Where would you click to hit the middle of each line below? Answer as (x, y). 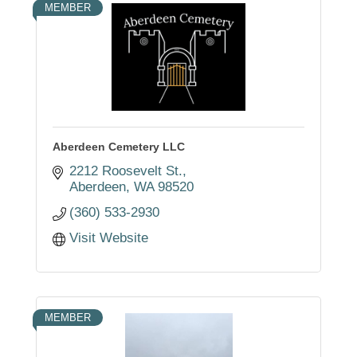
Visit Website (109, 237)
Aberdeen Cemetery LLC (118, 146)
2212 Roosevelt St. (126, 171)
